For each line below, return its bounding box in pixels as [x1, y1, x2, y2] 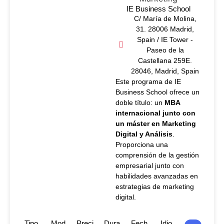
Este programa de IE [115, 77, 181, 85]
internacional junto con [115, 108, 196, 117]
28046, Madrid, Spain [131, 66, 199, 75]
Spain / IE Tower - [137, 35, 193, 43]
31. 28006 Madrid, [136, 24, 194, 33]
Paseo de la [146, 45, 184, 54]
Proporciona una [115, 140, 168, 148]
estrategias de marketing [115, 182, 194, 190]
